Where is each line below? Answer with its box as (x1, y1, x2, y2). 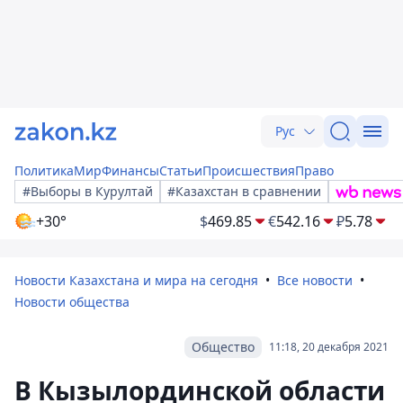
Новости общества (14, 293, 130, 310)
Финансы (102, 162, 159, 179)
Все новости (277, 272, 353, 289)
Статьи (159, 162, 202, 179)
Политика (14, 162, 74, 179)
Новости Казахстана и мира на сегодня (14, 272, 258, 289)
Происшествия (202, 162, 295, 179)
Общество (192, 338, 255, 355)
